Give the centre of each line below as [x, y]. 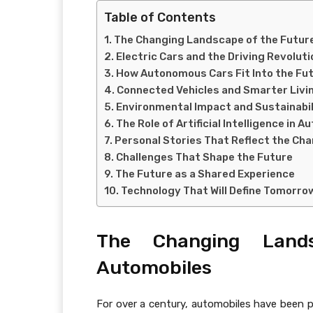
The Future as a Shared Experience [205, 174]
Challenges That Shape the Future [204, 158]
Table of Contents [160, 18]
